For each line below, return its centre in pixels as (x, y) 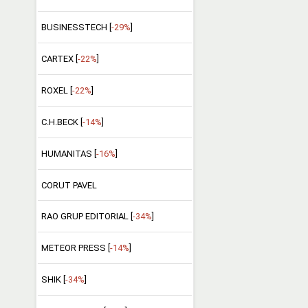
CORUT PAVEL (69, 185)
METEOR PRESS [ (75, 248)
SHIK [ (53, 280)
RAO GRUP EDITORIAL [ (87, 217)
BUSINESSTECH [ (76, 27)
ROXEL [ (56, 90)
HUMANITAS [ (68, 153)
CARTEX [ (59, 59)
